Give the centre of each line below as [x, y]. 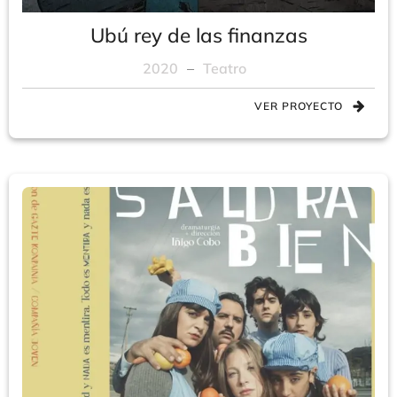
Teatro [224, 68]
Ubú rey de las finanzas [198, 35]
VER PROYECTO [299, 106]
